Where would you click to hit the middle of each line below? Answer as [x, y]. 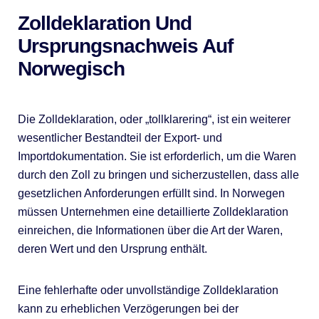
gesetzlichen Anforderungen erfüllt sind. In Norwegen [151, 193]
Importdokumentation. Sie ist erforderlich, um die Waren [157, 156]
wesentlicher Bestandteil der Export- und [120, 138]
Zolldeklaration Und [104, 23]
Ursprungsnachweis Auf [125, 46]
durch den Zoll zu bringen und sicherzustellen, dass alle [158, 175]
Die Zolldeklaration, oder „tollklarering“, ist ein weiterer [154, 119]
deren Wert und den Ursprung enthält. [112, 249]
